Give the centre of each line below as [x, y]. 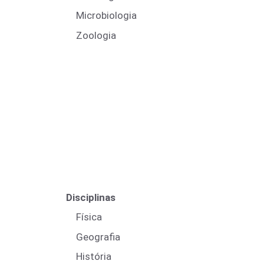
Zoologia [96, 35]
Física [89, 217]
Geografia [98, 237]
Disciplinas [91, 197]
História [94, 256]
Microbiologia [106, 15]
